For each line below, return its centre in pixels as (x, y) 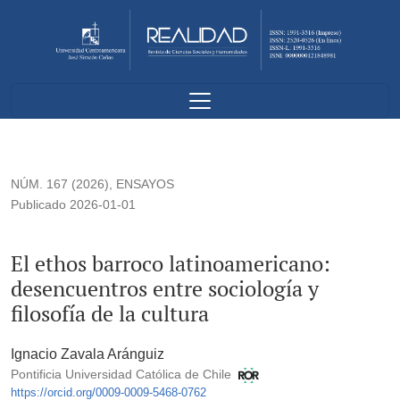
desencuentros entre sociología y (165, 289)
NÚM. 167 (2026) (60, 184)
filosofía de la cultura (110, 314)
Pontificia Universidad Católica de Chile (123, 375)
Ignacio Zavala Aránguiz (87, 354)
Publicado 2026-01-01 (73, 205)
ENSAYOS (145, 184)
